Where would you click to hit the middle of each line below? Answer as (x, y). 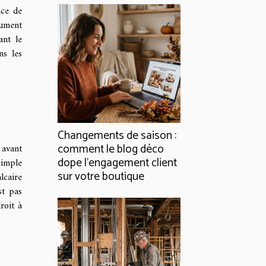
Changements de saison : (117, 136)
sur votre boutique (101, 177)
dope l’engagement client (117, 163)
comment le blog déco (111, 150)
